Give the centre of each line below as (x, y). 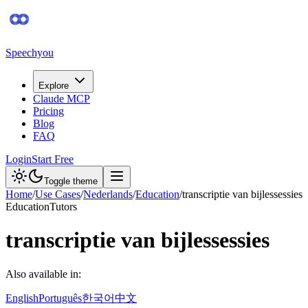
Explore (54, 86)
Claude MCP (62, 99)
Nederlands (108, 194)
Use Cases (58, 194)
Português (60, 298)
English (22, 298)
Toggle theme (71, 181)
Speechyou (30, 53)
